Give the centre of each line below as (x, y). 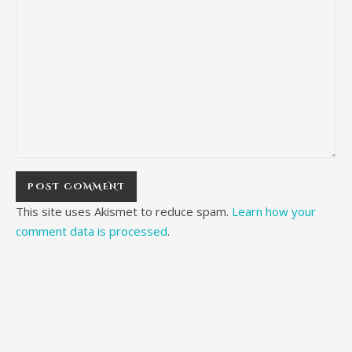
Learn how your (274, 211)
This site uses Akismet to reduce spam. (124, 211)
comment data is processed (92, 231)
